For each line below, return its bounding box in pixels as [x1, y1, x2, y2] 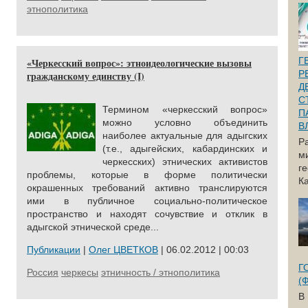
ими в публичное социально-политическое [27, 195, 267, 206]
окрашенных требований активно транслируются [27, 182, 267, 193]
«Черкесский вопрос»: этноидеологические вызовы [27, 56, 252, 70]
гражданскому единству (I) [27, 69, 144, 83]
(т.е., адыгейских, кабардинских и [102, 143, 267, 154]
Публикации [27, 244, 80, 255]
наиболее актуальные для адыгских [102, 130, 267, 141]
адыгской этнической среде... [27, 221, 159, 232]
